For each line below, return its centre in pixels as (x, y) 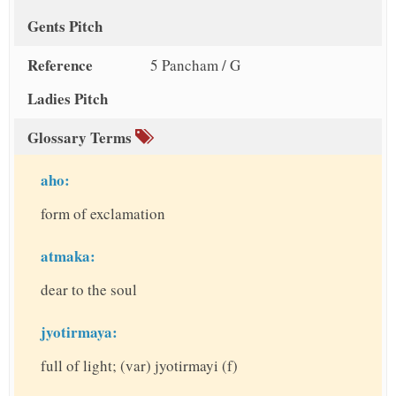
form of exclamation (103, 214)
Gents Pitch (65, 27)
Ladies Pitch (68, 99)
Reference (60, 65)
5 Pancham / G (195, 65)
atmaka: (68, 256)
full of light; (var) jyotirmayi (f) (139, 366)
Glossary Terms (81, 138)
